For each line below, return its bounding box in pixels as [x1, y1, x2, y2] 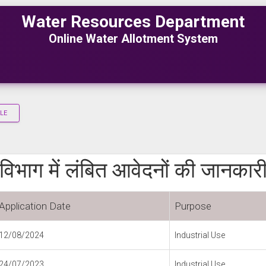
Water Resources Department [21, 12, 245, 31]
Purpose [175, 200, 211, 212]
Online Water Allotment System [48, 31, 218, 46]
